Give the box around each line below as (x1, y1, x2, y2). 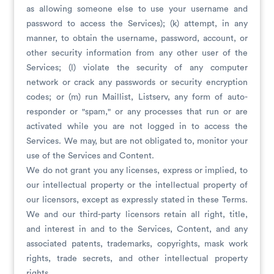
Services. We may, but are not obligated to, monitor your (26, 137, 248, 146)
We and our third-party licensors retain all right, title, (26, 210, 248, 219)
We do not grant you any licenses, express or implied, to (26, 166, 248, 175)
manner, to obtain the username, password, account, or (26, 34, 248, 43)
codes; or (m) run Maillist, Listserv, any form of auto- (26, 93, 248, 102)
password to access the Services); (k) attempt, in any (26, 20, 248, 28)
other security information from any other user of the (26, 49, 248, 57)
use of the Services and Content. (26, 152, 155, 160)
